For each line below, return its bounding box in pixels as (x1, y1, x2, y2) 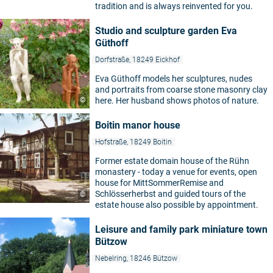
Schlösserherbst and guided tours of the (95, 189, 246, 199)
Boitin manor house (95, 119, 180, 131)
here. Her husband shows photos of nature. (95, 96, 259, 105)
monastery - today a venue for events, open (95, 167, 257, 177)
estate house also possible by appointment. (95, 200, 258, 210)
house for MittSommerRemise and (95, 178, 224, 188)
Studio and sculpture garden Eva (95, 25, 237, 37)
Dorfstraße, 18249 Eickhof (95, 55, 180, 64)
